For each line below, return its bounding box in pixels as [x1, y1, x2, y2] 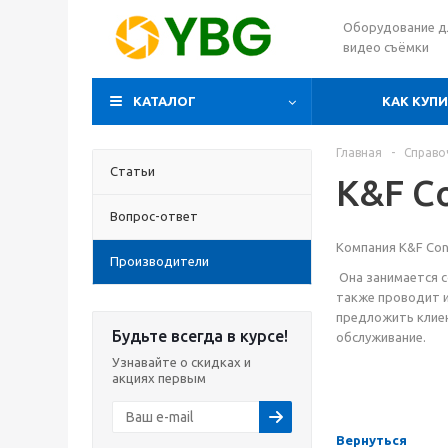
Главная [336, 146, 382, 159]
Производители [110, 254, 209, 268]
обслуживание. [336, 330, 426, 344]
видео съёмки [343, 40, 429, 54]
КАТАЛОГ [133, 94, 196, 108]
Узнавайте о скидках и [112, 355, 251, 369]
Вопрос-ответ [110, 209, 198, 223]
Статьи [110, 164, 155, 178]
